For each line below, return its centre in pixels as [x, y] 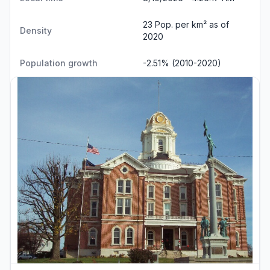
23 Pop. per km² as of [186, 24]
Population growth [59, 63]
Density [36, 30]
